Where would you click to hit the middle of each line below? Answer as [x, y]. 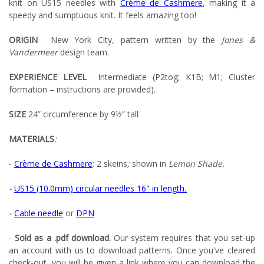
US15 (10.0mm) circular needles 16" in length [99, 189]
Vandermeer [33, 52]
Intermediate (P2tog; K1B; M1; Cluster [177, 77]
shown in [149, 164]
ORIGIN [27, 40]
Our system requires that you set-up [183, 238]
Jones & [239, 40]
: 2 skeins [110, 164]
